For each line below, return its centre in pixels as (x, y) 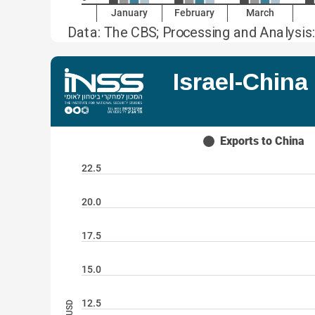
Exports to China (262, 141)
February (194, 13)
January (129, 13)
